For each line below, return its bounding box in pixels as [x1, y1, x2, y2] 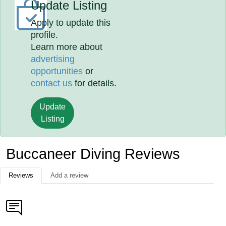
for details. [72, 78, 117, 88]
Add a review [50, 172, 88, 179]
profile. [31, 30, 59, 40]
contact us [31, 78, 73, 88]
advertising [31, 54, 75, 64]
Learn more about [31, 42, 103, 52]
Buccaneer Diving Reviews [6, 146, 180, 162]
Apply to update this [31, 18, 111, 28]
